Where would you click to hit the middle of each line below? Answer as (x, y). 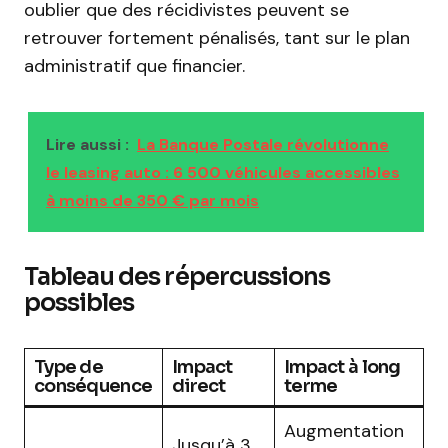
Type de (68, 367)
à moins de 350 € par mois (152, 200)
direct (199, 386)
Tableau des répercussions (177, 277)
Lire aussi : (87, 144)
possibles (79, 303)
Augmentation (344, 431)
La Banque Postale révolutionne (263, 144)
